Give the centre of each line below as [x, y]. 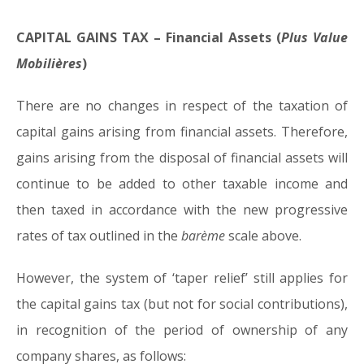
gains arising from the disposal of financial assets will [182, 158]
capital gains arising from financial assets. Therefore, [182, 132]
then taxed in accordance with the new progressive [182, 210]
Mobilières [49, 63]
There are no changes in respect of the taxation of [182, 106]
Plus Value [314, 37]
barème [203, 236]
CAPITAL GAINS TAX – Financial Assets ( [149, 37]
